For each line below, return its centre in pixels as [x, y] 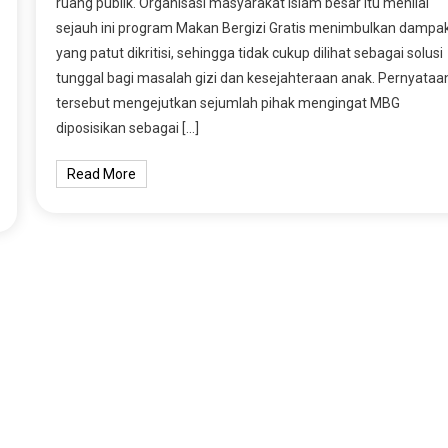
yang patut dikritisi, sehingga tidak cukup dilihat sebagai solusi [249, 52]
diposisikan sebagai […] [127, 127]
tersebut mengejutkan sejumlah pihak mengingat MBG [227, 102]
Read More [101, 173]
